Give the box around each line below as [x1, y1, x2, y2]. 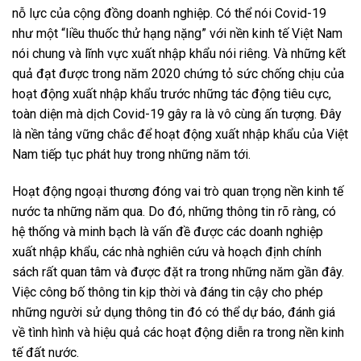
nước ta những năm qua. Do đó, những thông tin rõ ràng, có [12, 203, 336, 219]
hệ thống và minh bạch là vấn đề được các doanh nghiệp [12, 223, 323, 239]
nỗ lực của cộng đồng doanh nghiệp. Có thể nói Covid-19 [12, 5, 326, 21]
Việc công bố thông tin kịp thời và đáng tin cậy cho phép [12, 284, 323, 300]
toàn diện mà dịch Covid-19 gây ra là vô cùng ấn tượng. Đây [12, 106, 342, 122]
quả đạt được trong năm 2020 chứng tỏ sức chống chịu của [12, 65, 344, 81]
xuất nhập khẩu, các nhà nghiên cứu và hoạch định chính [12, 243, 322, 259]
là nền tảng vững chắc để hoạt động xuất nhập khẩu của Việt [12, 126, 348, 142]
